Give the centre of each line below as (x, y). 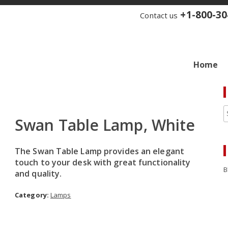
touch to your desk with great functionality (103, 162)
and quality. (38, 174)
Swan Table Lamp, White (105, 125)
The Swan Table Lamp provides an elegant (99, 151)
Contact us (159, 15)
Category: (33, 195)
